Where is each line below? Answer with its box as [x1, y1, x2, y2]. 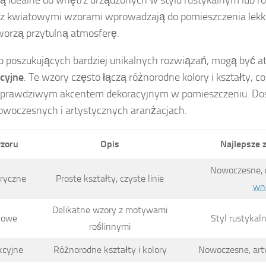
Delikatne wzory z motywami [52, 204, 167, 216]
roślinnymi [89, 221, 131, 233]
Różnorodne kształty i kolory [53, 244, 167, 256]
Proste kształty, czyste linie [56, 173, 164, 185]
